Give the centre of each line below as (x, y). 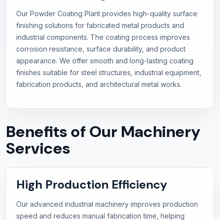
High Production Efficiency (92, 185)
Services (38, 149)
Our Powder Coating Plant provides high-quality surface (107, 14)
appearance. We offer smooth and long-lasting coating (105, 61)
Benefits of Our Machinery (103, 132)
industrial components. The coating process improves (103, 37)
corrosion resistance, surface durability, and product (101, 49)
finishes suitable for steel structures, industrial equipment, (109, 73)
